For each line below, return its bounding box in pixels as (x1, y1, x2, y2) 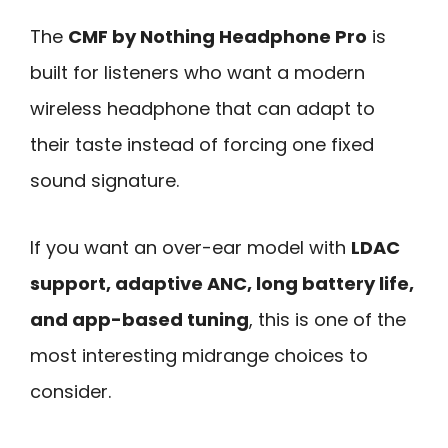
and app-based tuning (30, 306, 249, 332)
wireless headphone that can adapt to (30, 96, 375, 122)
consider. (30, 378, 111, 404)
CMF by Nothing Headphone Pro (68, 24, 367, 50)
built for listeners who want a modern (30, 60, 365, 86)
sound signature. (30, 168, 179, 194)
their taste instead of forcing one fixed (30, 132, 374, 158)
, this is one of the (249, 306, 406, 332)
